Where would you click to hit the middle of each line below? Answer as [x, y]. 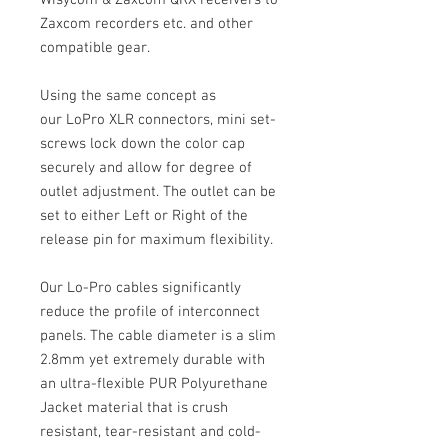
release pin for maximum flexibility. [156, 240]
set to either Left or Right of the [144, 216]
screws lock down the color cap [142, 144]
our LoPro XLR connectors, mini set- [158, 120]
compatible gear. [95, 48]
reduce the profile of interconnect [150, 312]
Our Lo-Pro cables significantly [140, 288]
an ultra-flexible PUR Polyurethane [154, 384]
